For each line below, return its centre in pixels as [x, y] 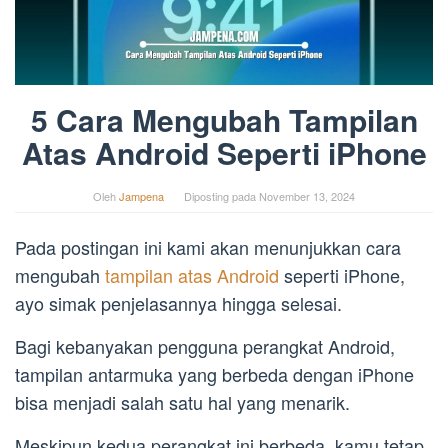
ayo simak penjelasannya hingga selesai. [178, 303]
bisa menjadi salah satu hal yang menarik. [182, 402]
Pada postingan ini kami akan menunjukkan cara [208, 247]
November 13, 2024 [307, 196]
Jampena [141, 196]
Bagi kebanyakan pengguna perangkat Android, [205, 346]
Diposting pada [221, 196]
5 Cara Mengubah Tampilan [224, 120]
